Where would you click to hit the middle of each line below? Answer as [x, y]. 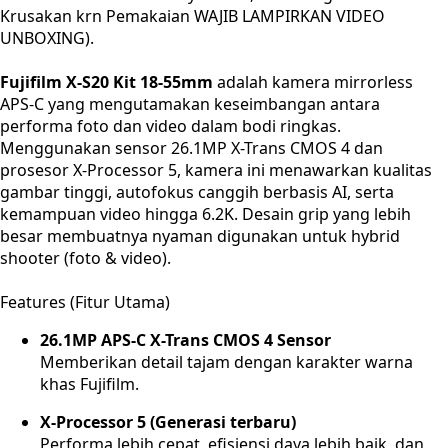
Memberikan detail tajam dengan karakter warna [226, 362]
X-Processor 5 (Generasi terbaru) [168, 422]
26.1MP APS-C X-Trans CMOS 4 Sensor [185, 340]
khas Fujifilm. [89, 384]
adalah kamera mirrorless [313, 82]
